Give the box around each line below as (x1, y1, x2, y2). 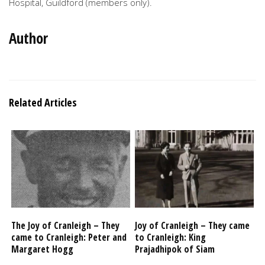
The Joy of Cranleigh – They (11, 219, 120, 232)
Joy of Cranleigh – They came (135, 219, 250, 232)
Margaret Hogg (11, 243, 74, 256)
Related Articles (9, 95, 77, 110)
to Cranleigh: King (135, 231, 206, 244)
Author (9, 28, 48, 49)
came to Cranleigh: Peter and (11, 231, 127, 244)
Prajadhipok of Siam (135, 243, 215, 256)
